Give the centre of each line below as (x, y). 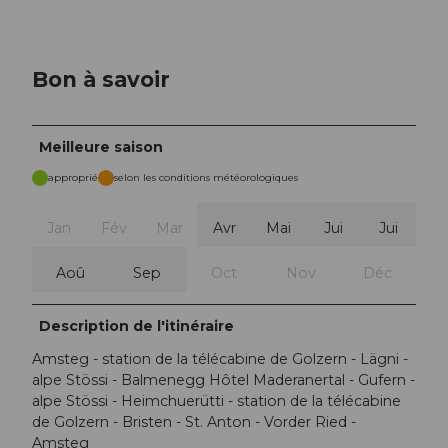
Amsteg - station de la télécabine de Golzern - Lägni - (220, 358)
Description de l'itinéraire (137, 325)
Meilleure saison (101, 146)
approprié (73, 177)
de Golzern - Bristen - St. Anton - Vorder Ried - (194, 421)
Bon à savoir (101, 79)
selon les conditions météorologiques (206, 177)
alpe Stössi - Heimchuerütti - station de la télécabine (216, 400)
